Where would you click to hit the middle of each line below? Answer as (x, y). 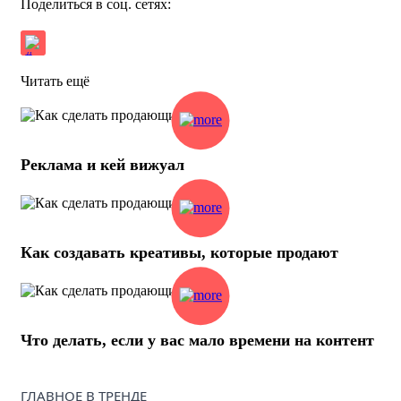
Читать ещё (55, 81)
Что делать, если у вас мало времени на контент (197, 340)
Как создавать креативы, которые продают (179, 252)
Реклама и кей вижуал (102, 164)
